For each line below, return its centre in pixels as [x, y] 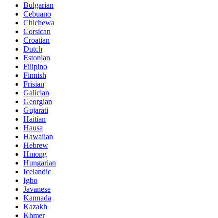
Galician [36, 92]
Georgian [38, 101]
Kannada [37, 198]
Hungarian [40, 163]
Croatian [36, 40]
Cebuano [37, 14]
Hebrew [36, 145]
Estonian [37, 57]
